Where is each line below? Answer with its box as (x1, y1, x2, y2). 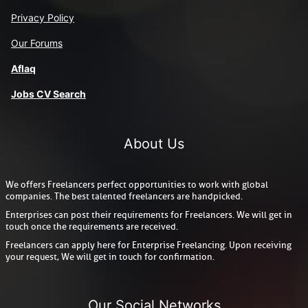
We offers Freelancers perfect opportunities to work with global (5, 178, 268, 190)
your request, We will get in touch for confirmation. (5, 250, 214, 263)
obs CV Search (16, 87, 86, 100)
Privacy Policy (11, 11, 74, 23)
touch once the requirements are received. (5, 220, 178, 232)
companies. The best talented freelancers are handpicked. (5, 190, 243, 202)
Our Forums (11, 36, 63, 49)
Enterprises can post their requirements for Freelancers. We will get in (5, 208, 292, 221)
